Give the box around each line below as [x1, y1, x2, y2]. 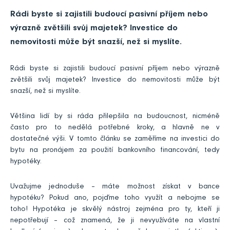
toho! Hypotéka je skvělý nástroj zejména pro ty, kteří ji [10, 206, 220, 214]
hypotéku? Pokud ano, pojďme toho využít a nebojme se [10, 195, 220, 203]
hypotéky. [10, 158, 42, 166]
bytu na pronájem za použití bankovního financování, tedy [10, 147, 220, 155]
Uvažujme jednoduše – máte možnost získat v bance [10, 183, 220, 191]
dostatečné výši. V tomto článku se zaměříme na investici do [10, 136, 220, 144]
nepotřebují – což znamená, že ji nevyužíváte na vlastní [10, 217, 220, 225]
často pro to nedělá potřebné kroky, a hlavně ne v [10, 124, 220, 132]
